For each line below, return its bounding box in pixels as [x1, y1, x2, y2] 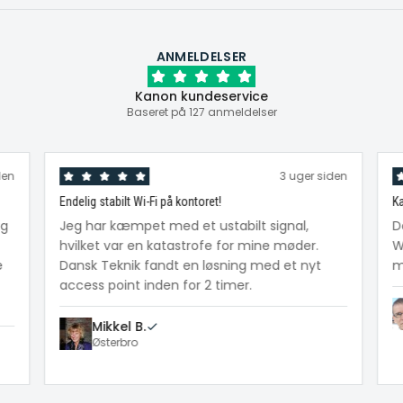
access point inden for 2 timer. [57, 276, 250, 294]
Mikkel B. [89, 318, 144, 336]
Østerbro [89, 335, 136, 350]
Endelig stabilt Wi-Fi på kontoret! [57, 194, 219, 209]
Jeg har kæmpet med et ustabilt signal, [57, 217, 307, 235]
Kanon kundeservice [135, 87, 268, 105]
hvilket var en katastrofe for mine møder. [57, 237, 317, 255]
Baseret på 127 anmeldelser [126, 104, 277, 120]
